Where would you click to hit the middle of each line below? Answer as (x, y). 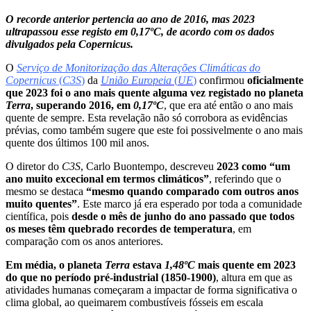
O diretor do (34, 166)
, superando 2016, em (82, 105)
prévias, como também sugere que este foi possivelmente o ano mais (154, 130)
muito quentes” (41, 203)
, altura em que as (254, 277)
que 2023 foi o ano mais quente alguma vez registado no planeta (154, 92)
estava (147, 264)
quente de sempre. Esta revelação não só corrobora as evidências (146, 117)
